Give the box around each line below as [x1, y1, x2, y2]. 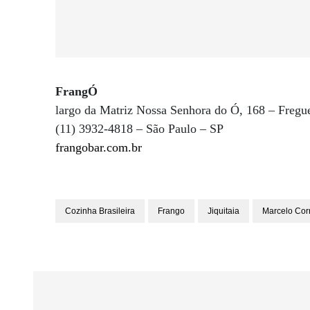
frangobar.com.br [55, 140, 142, 154]
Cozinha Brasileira [65, 206, 135, 216]
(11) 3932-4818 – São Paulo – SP [55, 122, 224, 136]
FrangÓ [55, 84, 98, 98]
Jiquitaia [208, 206, 239, 216]
